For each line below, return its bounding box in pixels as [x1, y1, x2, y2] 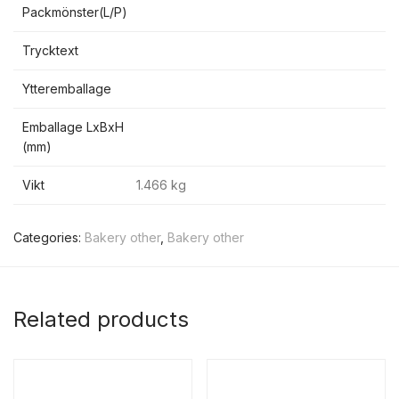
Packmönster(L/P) [22, 4, 127, 20]
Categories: [13, 230, 85, 245]
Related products [13, 306, 189, 332]
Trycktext [22, 43, 78, 58]
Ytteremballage [22, 81, 111, 96]
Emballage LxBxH [22, 119, 124, 134]
